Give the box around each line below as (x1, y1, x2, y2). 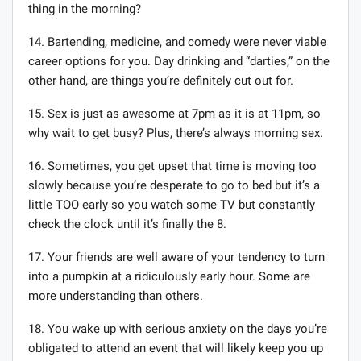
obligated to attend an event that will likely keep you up (28, 341, 323, 356)
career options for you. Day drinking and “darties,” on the (28, 54, 330, 69)
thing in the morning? (28, 2, 141, 17)
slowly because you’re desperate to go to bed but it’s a (28, 178, 320, 193)
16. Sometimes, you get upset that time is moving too (28, 159, 317, 174)
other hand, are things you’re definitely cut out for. (28, 73, 293, 89)
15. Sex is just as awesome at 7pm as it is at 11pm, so (28, 106, 321, 122)
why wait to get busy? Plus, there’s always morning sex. (28, 126, 323, 141)
